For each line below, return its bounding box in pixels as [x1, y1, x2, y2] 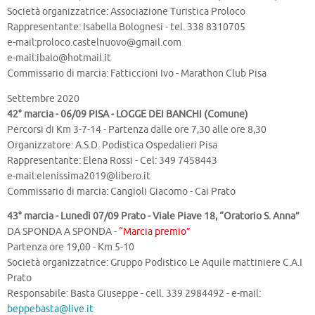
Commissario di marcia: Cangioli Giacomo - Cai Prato [7, 185, 236, 198]
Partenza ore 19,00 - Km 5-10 [7, 241, 134, 254]
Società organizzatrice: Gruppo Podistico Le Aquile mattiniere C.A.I [7, 257, 302, 269]
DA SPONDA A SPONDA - [7, 226, 119, 238]
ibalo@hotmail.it [37, 52, 111, 65]
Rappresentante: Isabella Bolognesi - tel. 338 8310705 [7, 21, 245, 34]
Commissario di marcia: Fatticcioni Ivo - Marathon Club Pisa [7, 67, 266, 80]
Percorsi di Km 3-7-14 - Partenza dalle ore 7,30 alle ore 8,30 [7, 123, 266, 136]
